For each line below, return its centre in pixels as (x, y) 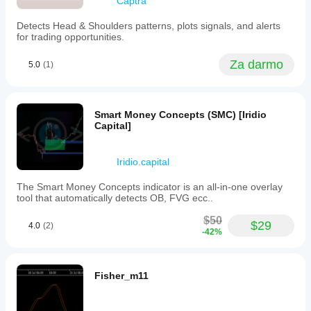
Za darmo (257, 65)
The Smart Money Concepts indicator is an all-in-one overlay (150, 187)
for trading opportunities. (70, 37)
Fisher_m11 (121, 276)
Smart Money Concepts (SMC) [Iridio (180, 115)
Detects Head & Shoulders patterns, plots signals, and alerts (149, 26)
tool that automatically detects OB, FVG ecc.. (115, 198)
